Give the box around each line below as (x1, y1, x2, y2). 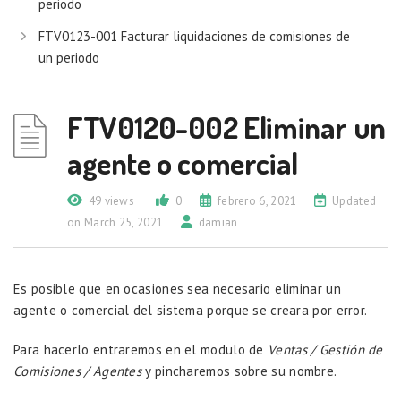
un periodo (38, 49, 99, 66)
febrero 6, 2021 (217, 193, 297, 209)
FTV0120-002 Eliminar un (67, 107, 386, 146)
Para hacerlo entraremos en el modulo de (13, 341, 268, 358)
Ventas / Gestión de (268, 341, 383, 358)
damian (198, 215, 238, 230)
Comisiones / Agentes (13, 363, 142, 380)
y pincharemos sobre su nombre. (141, 363, 337, 380)
